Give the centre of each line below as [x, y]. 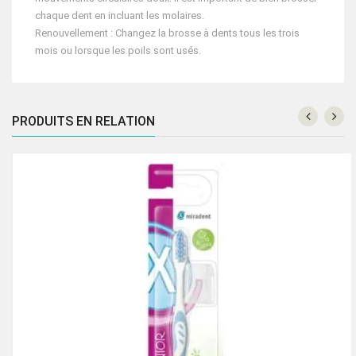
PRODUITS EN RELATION [83, 122]
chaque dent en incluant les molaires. [120, 16]
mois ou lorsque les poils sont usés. [118, 51]
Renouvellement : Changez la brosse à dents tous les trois [167, 33]
